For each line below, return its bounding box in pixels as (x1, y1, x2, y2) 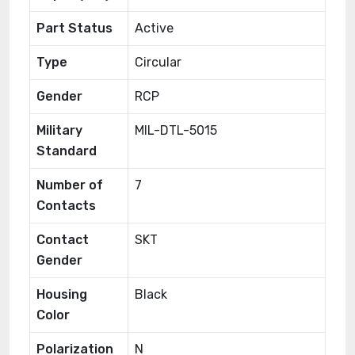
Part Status (36, 21, 113, 36)
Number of (36, 177, 103, 193)
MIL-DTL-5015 (135, 123, 217, 138)
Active (135, 21, 174, 36)
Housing (36, 287, 87, 302)
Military (36, 123, 82, 138)
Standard (36, 143, 97, 158)
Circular (135, 55, 181, 70)
